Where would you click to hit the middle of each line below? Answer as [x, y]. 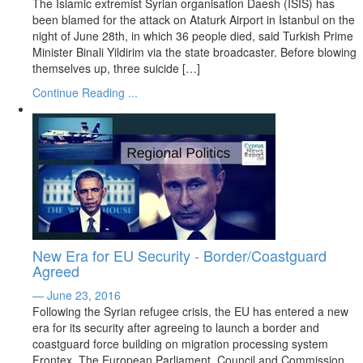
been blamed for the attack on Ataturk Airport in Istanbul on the [194, 19]
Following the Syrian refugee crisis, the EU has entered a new [190, 311]
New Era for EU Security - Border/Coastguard [179, 255]
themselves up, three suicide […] [116, 68]
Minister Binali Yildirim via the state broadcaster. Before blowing [194, 52]
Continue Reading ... [85, 92]
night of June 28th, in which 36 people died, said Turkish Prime [193, 36]
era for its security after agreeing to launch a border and [176, 327]
